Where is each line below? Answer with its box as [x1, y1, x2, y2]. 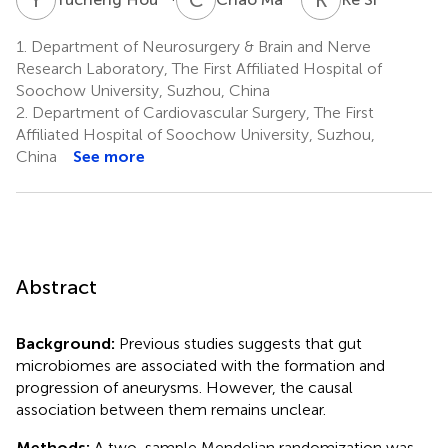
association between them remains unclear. [16, 399, 326, 419]
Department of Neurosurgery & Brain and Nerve [27, 36, 371, 56]
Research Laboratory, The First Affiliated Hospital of [16, 58, 382, 78]
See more [73, 146, 145, 166]
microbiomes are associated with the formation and [16, 355, 385, 375]
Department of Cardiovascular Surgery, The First [28, 102, 374, 122]
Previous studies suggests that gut [119, 333, 362, 353]
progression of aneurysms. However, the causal [16, 377, 353, 397]
